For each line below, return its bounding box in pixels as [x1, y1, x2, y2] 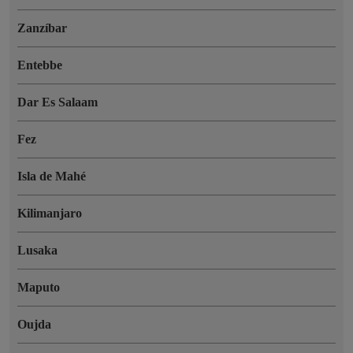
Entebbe [17, 58, 62, 72]
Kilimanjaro [17, 206, 82, 220]
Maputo [17, 280, 60, 294]
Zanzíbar [17, 20, 67, 35]
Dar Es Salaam [17, 95, 98, 109]
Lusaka [17, 243, 58, 257]
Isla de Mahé [17, 169, 86, 183]
